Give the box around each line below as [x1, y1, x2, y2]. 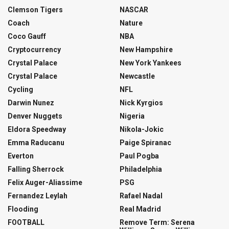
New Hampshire [120, 45, 173, 54]
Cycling [8, 85, 33, 94]
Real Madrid [120, 205, 161, 214]
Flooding [8, 205, 38, 214]
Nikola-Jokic [120, 125, 164, 134]
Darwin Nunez [8, 99, 54, 107]
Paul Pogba [120, 152, 159, 161]
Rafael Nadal [120, 192, 163, 200]
